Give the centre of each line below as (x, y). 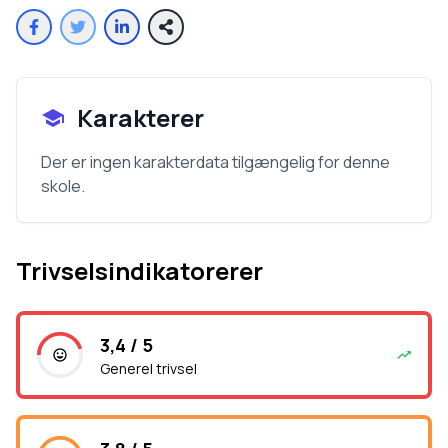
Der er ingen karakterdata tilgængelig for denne (215, 162)
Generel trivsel (148, 368)
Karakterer (140, 117)
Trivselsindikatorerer (139, 270)
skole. (63, 186)
